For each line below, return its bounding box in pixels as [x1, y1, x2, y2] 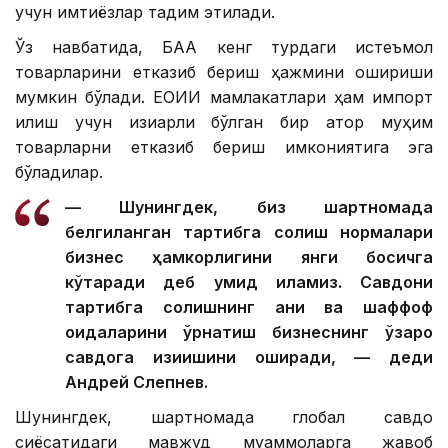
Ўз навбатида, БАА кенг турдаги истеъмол [15, 37, 433, 58]
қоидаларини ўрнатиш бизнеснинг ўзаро [65, 322, 433, 343]
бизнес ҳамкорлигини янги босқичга [65, 247, 433, 268]
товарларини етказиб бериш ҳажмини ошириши [15, 62, 433, 83]
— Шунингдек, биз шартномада [65, 197, 433, 218]
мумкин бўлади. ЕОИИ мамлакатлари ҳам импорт [15, 87, 433, 108]
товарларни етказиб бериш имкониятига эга [15, 137, 433, 158]
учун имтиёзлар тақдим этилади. [15, 2, 275, 23]
